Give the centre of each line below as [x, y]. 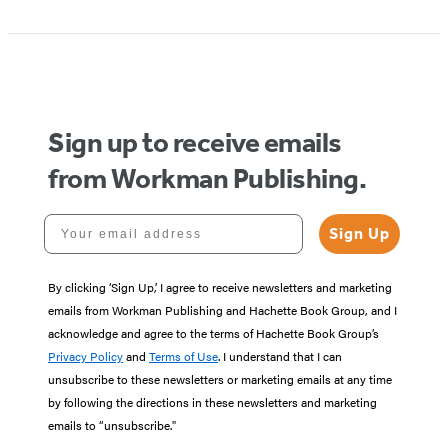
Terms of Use [183, 356]
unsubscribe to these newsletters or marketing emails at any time [220, 379]
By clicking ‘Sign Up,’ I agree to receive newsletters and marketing [220, 287]
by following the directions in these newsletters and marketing [212, 402]
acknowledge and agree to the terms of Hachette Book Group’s [213, 333]
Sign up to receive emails [195, 143]
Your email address [116, 220]
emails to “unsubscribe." [112, 425]
